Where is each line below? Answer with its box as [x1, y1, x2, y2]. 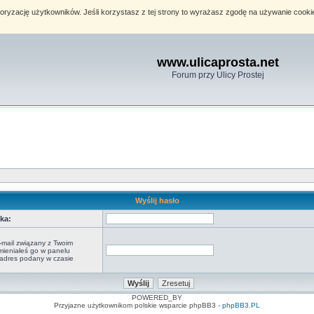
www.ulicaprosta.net [157, 55, 279, 69]
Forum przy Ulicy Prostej [172, 70, 264, 80]
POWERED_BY [132, 294, 182, 301]
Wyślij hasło [135, 196, 179, 205]
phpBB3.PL [222, 301, 260, 309]
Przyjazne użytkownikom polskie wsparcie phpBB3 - [54, 301, 222, 309]
